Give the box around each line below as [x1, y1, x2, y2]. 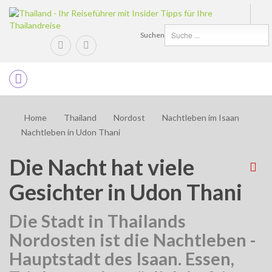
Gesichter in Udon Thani [9, 178, 242, 205]
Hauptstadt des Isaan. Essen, [9, 248, 234, 269]
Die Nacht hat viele [9, 154, 194, 180]
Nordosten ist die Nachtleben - [9, 229, 256, 250]
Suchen [140, 30, 165, 39]
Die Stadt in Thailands [9, 211, 186, 231]
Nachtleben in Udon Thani [21, 127, 120, 137]
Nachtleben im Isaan [162, 112, 239, 123]
